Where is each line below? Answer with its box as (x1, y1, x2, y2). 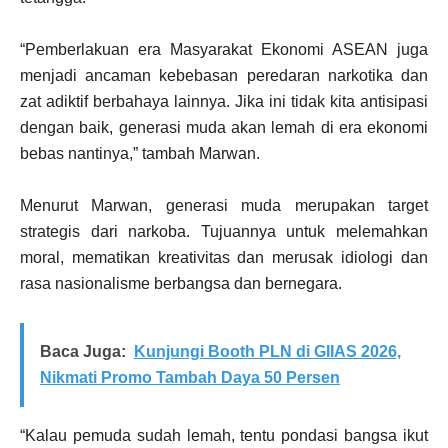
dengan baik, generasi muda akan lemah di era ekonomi (20, 119, 428, 136)
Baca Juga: (40, 343, 126, 360)
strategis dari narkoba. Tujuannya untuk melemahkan (20, 223, 428, 240)
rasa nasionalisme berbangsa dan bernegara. (20, 275, 342, 292)
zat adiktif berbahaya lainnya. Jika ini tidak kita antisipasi (20, 93, 428, 110)
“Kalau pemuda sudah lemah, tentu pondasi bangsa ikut (20, 427, 428, 444)
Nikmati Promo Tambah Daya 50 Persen (40, 369, 340, 386)
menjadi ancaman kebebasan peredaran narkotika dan (20, 67, 428, 84)
